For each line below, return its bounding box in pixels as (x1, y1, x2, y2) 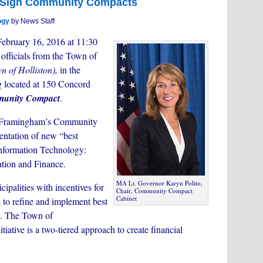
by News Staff (9, 17, 55, 25)
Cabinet (116, 194, 137, 203)
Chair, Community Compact (116, 186, 193, 195)
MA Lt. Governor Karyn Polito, (116, 178, 203, 187)
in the (58, 63, 80, 76)
